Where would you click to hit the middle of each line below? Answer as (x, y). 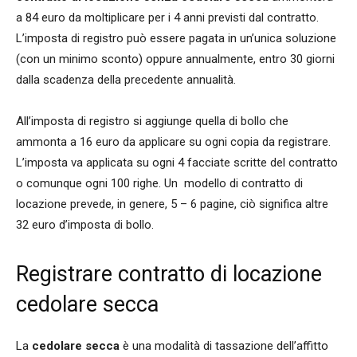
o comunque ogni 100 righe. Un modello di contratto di (159, 184)
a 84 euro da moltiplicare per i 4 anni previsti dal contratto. (167, 18)
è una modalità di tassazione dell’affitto (224, 346)
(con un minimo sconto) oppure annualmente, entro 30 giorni (175, 59)
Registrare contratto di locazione (169, 275)
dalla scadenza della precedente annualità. (126, 80)
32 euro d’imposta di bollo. (85, 225)
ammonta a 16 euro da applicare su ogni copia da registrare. (173, 142)
